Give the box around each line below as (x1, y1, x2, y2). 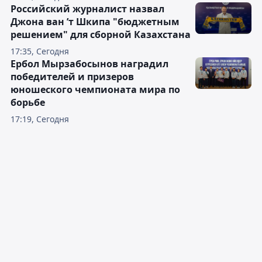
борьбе (11, 95, 45, 109)
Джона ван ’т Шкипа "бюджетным (11, 15, 180, 28)
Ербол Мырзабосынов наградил (11, 57, 168, 70)
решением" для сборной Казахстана (11, 27, 191, 41)
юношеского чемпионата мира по (11, 82, 180, 96)
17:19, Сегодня (11, 113, 69, 125)
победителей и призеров (11, 70, 134, 83)
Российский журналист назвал (11, 2, 164, 15)
